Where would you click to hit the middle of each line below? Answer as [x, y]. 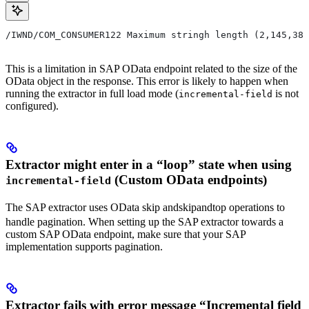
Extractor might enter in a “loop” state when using [149, 164]
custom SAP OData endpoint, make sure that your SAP [126, 234]
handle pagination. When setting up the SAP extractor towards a [144, 221]
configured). [32, 106]
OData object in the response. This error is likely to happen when [147, 81]
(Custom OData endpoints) [189, 179]
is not [286, 93]
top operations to [249, 207]
